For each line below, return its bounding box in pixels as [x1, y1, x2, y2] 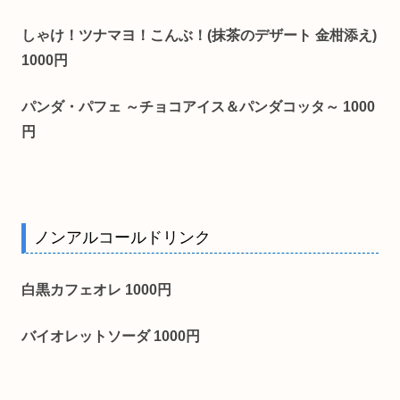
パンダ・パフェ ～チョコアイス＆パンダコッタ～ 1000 [21, 98, 375, 114]
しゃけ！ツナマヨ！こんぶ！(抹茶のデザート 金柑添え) [21, 27, 377, 43]
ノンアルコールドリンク [34, 229, 211, 247]
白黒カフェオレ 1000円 [21, 281, 171, 297]
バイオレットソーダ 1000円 [21, 328, 200, 344]
